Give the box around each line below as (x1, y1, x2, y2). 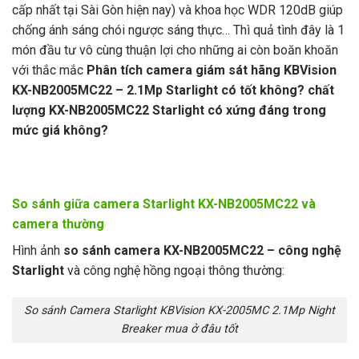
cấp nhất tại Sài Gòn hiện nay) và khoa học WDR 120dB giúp (12, 2, 343, 18)
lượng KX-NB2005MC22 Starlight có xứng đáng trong (12, 103, 326, 119)
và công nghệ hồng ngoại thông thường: (64, 262, 284, 278)
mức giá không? (12, 123, 108, 139)
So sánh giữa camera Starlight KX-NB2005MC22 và (12, 196, 316, 212)
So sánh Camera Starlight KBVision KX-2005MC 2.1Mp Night (24, 304, 335, 318)
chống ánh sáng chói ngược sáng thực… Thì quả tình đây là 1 (12, 22, 345, 38)
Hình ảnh (12, 242, 63, 258)
